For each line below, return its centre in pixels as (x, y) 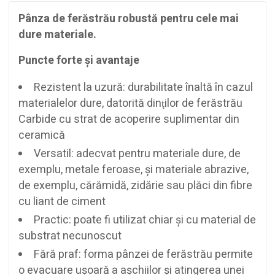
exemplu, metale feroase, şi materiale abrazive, (134, 169)
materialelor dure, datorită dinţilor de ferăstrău (130, 103)
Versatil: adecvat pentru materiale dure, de (137, 153)
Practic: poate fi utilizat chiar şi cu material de (145, 220)
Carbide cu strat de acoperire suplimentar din (129, 119)
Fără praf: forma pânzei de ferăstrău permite (143, 254)
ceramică (42, 135)
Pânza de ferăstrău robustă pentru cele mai (129, 18)
